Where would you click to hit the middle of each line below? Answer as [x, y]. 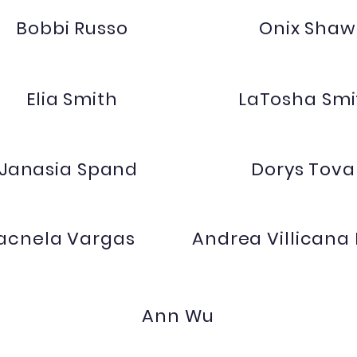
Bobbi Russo [72, 28]
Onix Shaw [307, 28]
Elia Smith [72, 99]
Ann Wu [178, 316]
